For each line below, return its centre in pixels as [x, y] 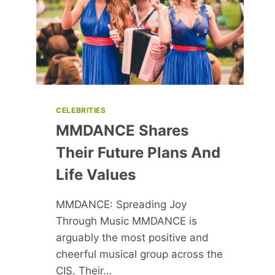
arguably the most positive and [133, 237]
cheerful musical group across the [140, 254]
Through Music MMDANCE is [127, 221]
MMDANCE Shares [122, 130]
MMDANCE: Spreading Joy [122, 204]
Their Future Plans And [138, 152]
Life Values [96, 174]
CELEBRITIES [81, 110]
